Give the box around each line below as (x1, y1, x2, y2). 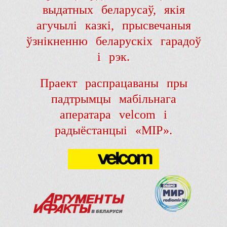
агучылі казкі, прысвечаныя (36, 19, 191, 32)
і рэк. (97, 50, 130, 64)
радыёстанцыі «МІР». (55, 124, 172, 137)
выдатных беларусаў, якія (42, 3, 185, 17)
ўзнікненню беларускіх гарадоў (26, 34, 201, 48)
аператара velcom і (60, 108, 167, 122)
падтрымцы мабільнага (51, 92, 176, 106)
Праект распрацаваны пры (40, 77, 187, 90)
